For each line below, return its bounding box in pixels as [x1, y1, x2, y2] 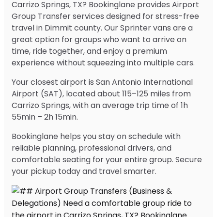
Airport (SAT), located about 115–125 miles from [12, 88, 191, 99]
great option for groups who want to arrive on [12, 33, 186, 45]
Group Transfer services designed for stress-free [12, 10, 199, 22]
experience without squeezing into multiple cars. [12, 57, 195, 68]
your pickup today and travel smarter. [12, 165, 156, 177]
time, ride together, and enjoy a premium [12, 45, 167, 57]
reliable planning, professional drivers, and [12, 142, 171, 154]
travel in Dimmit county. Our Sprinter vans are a [12, 22, 193, 33]
